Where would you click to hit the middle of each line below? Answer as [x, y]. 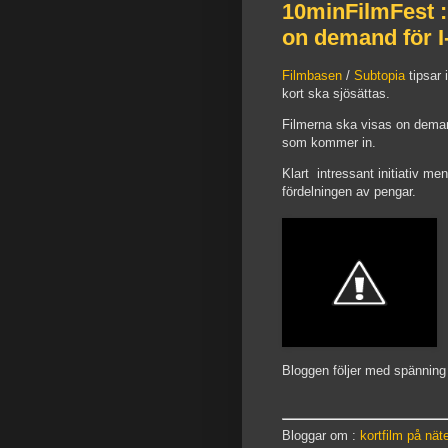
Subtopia [379, 76]
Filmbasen [312, 76]
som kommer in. [329, 143]
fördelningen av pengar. [349, 192]
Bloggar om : [321, 435]
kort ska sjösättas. [336, 94]
